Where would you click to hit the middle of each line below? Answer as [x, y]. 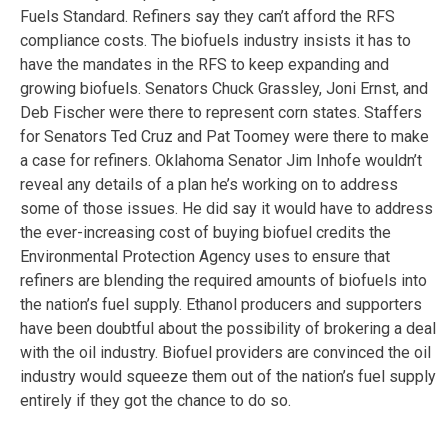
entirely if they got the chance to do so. [155, 400]
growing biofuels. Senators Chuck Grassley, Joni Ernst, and [224, 88]
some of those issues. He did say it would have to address [226, 208]
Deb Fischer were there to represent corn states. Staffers [221, 112]
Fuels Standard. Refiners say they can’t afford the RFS [207, 16]
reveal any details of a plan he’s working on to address [209, 184]
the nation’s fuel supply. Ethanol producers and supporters [221, 304]
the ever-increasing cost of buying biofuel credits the [205, 232]
